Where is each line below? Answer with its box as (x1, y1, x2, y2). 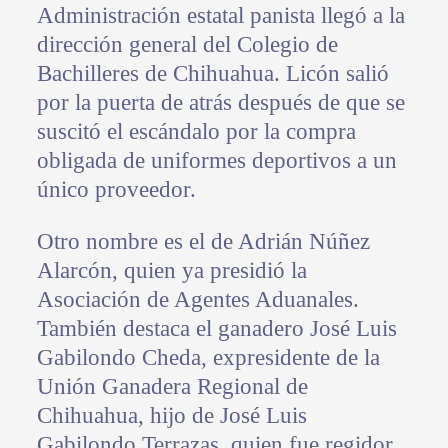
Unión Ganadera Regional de (36, 373, 308, 399)
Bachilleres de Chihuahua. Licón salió (36, 60, 389, 86)
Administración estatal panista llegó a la (36, 2, 405, 28)
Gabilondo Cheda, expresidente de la (36, 344, 380, 370)
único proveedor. (36, 176, 196, 202)
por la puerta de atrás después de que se (36, 89, 405, 115)
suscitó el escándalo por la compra (36, 118, 356, 144)
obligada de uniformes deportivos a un (36, 147, 397, 173)
